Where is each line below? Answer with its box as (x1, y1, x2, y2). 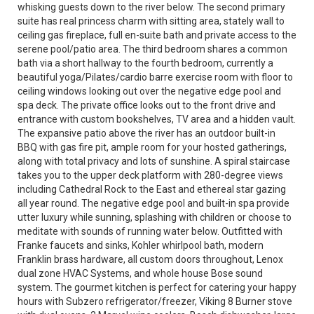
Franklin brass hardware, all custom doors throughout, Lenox (18, 254, 283, 265)
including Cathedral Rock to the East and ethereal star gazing (18, 184, 286, 195)
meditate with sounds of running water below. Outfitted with (18, 226, 282, 237)
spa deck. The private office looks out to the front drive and (18, 100, 275, 111)
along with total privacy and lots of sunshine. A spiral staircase (18, 156, 290, 167)
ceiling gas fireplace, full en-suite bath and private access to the (18, 29, 296, 41)
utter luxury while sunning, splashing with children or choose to (18, 212, 292, 223)
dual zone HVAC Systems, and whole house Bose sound (18, 268, 263, 279)
